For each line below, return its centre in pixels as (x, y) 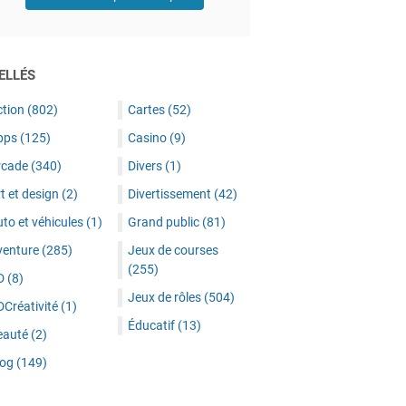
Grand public (165, 222)
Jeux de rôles (166, 297)
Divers (146, 166)
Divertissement (171, 194)
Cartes (148, 110)
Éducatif (153, 325)
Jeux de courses (173, 250)
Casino (149, 138)
